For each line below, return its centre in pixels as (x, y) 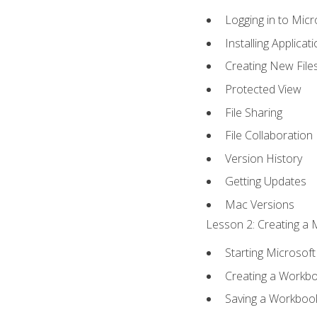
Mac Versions (260, 204)
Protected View (264, 89)
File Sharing (254, 112)
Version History (264, 158)
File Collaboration (269, 136)
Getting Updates (266, 181)
